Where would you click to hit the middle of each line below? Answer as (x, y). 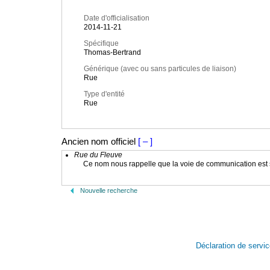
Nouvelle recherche (109, 190)
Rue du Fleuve (98, 155)
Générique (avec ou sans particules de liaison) (160, 69)
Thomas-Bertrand (112, 53)
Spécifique (101, 44)
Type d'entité (104, 94)
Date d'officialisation (117, 18)
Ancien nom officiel (99, 141)
